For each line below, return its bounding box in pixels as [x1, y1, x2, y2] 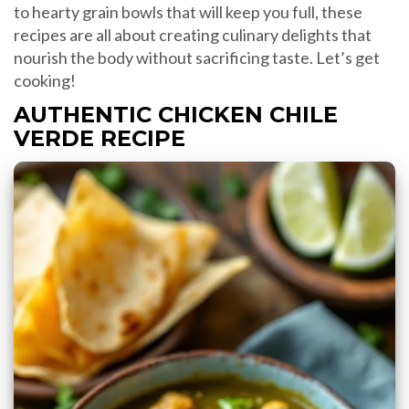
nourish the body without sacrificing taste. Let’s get [14, 47, 380, 68]
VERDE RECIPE [14, 125, 185, 152]
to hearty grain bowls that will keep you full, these [14, 2, 362, 23]
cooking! [14, 70, 76, 91]
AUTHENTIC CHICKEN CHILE [14, 101, 338, 129]
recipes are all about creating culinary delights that [14, 25, 372, 46]
